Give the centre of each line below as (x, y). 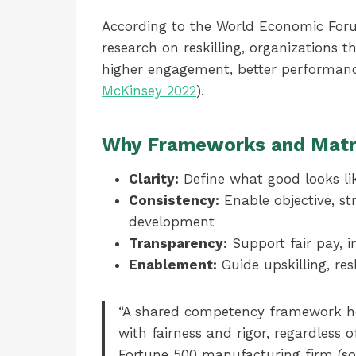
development (172, 222)
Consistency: (174, 200)
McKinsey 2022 (149, 91)
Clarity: (154, 179)
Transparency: (178, 243)
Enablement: (173, 265)
